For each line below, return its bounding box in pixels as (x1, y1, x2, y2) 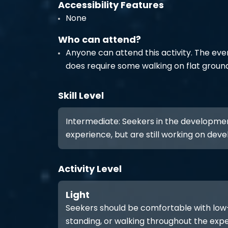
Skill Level (58, 89, 104, 102)
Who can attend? (58, 33, 141, 46)
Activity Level (58, 162, 122, 175)
